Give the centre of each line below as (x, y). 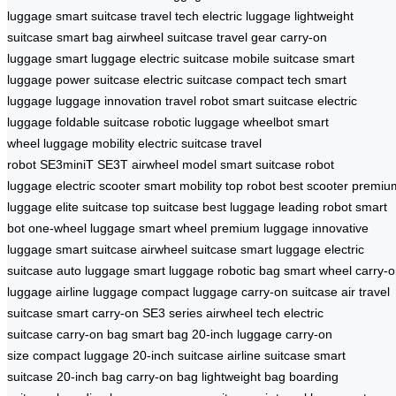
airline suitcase (269, 355)
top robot (251, 185)
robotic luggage (196, 122)
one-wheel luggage (82, 228)
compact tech (274, 79)
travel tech (170, 15)
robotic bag (249, 270)
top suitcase (165, 206)
